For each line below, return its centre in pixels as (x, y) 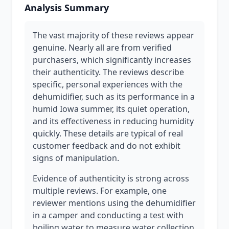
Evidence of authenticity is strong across (111, 178)
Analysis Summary (67, 8)
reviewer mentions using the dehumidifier (114, 203)
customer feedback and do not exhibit (107, 146)
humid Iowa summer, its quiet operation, (111, 109)
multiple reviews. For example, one (100, 191)
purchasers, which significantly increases (112, 60)
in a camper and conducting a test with (108, 215)
